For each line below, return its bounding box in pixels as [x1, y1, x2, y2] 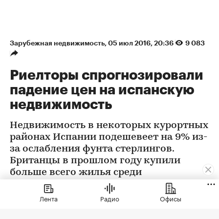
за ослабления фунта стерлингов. [10, 144, 174, 154]
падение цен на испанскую [10, 83, 195, 97]
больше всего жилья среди [10, 167, 142, 177]
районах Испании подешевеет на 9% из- [10, 132, 207, 142]
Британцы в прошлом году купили [10, 155, 180, 166]
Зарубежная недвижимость [10, 39, 105, 46]
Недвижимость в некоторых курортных [10, 120, 208, 131]
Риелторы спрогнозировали [10, 68, 203, 82]
